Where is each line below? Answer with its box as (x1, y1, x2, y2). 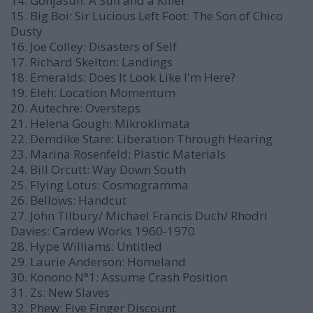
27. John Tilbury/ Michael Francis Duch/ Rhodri (10, 208, 268, 224)
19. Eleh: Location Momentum (10, 85, 175, 101)
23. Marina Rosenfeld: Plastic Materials (10, 146, 226, 162)
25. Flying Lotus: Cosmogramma (10, 177, 189, 193)
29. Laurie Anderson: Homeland (10, 254, 186, 270)
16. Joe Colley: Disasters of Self (10, 38, 177, 54)
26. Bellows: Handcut (10, 192, 126, 208)
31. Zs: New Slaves (10, 284, 110, 300)
